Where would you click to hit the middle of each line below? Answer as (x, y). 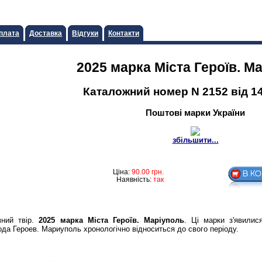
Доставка (46, 33)
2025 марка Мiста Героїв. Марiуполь (112, 220)
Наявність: (135, 179)
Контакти (124, 33)
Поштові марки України (195, 112)
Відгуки (85, 33)
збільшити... (195, 140)
